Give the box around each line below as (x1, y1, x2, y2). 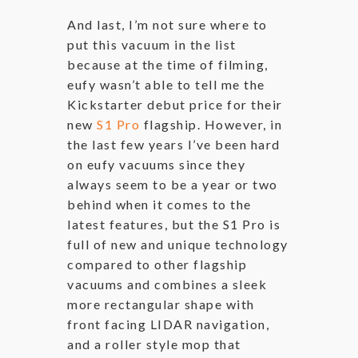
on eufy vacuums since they (67, 156, 245, 172)
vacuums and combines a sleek (67, 276, 267, 292)
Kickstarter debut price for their (67, 96, 283, 112)
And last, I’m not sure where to (67, 16, 268, 32)
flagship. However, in (140, 116, 282, 132)
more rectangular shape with (67, 296, 255, 312)
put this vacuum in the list (67, 36, 237, 52)
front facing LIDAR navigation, (67, 316, 269, 332)
